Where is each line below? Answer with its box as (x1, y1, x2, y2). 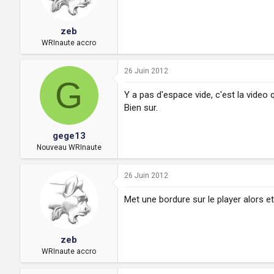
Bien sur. (124, 102, 158, 114)
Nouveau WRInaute (36, 143, 102, 152)
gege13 (52, 130, 86, 141)
